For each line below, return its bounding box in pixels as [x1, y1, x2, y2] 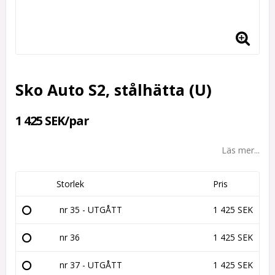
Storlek [56, 177, 84, 190]
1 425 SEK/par [15, 112, 89, 129]
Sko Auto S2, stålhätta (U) [15, 79, 212, 100]
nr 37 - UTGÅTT [60, 258, 122, 271]
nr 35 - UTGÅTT [60, 203, 122, 215]
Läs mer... [222, 144, 260, 156]
